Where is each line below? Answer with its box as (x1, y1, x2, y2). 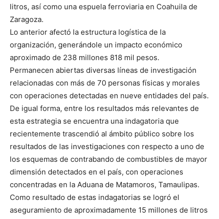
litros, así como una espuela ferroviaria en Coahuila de (10, 2, 197, 12)
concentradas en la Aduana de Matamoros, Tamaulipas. (10, 180, 199, 190)
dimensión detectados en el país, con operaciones (10, 167, 183, 177)
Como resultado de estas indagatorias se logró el (10, 193, 179, 202)
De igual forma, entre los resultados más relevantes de (10, 104, 199, 113)
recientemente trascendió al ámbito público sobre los (10, 129, 194, 139)
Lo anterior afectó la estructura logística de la (10, 27, 166, 37)
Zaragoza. (10, 15, 44, 24)
